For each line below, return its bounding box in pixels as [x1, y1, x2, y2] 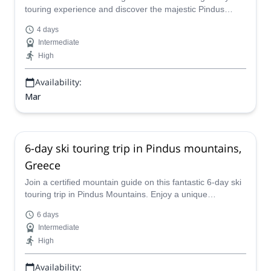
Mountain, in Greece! [25, 16, 105, 26]
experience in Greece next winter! [25, 201, 154, 211]
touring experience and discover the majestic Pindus [25, 4, 224, 14]
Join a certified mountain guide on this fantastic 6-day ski [25, 177, 241, 187]
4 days [37, 25, 59, 34]
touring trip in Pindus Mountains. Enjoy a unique [25, 189, 207, 199]
